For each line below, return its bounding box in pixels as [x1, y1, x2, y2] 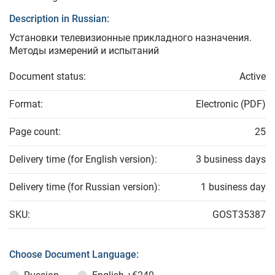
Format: [9, 98, 43, 110]
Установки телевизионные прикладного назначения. [9, 32, 252, 44]
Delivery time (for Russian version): [9, 181, 160, 193]
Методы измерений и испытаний [9, 45, 159, 57]
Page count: [9, 126, 61, 138]
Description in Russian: [9, 13, 109, 25]
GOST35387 [212, 209, 266, 221]
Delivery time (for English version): [9, 153, 157, 166]
